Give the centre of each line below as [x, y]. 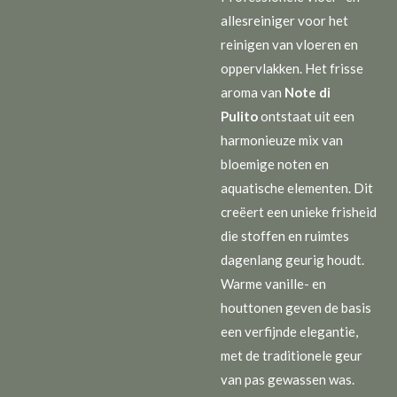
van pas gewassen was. [288, 379]
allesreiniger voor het [284, 20]
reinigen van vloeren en [289, 44]
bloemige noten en [275, 163]
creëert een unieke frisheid [299, 211]
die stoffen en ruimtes [285, 235]
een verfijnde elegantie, [289, 331]
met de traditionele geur [292, 355]
